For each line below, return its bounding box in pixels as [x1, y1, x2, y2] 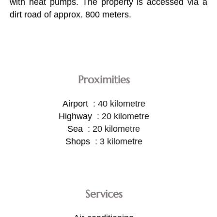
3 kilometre [99, 136, 142, 146]
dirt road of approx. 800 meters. [10, 9, 131, 19]
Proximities [77, 73, 130, 86]
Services [85, 187, 123, 201]
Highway [58, 111, 94, 121]
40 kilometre [97, 98, 145, 108]
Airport [62, 98, 91, 108]
